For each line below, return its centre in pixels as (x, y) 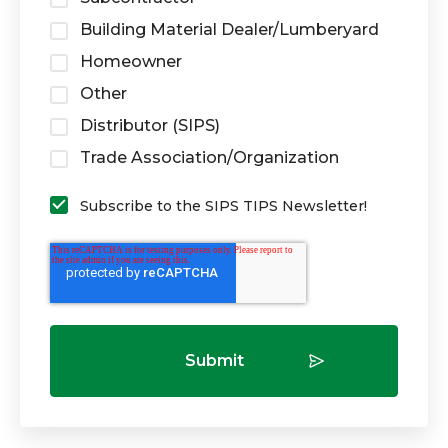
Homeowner (131, 61)
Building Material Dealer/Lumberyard (229, 29)
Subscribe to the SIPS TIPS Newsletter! (223, 206)
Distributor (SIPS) (150, 125)
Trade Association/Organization (209, 157)
